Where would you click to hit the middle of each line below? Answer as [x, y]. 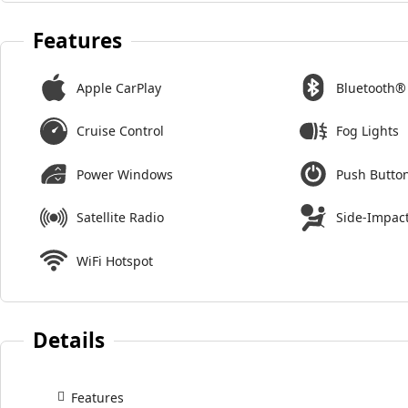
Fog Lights [368, 131]
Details [69, 340]
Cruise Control [120, 131]
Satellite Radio [120, 218]
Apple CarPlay [119, 87]
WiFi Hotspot [115, 260]
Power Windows [125, 174]
